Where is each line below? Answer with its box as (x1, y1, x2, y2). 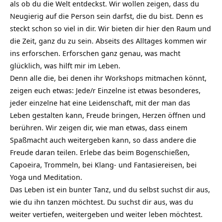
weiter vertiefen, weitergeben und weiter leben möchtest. (10, 209, 203, 219)
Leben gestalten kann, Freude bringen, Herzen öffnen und (10, 110, 206, 120)
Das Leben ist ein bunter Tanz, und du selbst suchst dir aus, (10, 184, 210, 194)
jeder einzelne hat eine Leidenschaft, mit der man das (10, 97, 190, 108)
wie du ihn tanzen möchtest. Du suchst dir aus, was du (10, 196, 193, 207)
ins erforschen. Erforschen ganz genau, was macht (10, 48, 180, 58)
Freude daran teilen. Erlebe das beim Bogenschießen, (10, 147, 190, 157)
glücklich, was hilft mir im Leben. (10, 60, 120, 70)
